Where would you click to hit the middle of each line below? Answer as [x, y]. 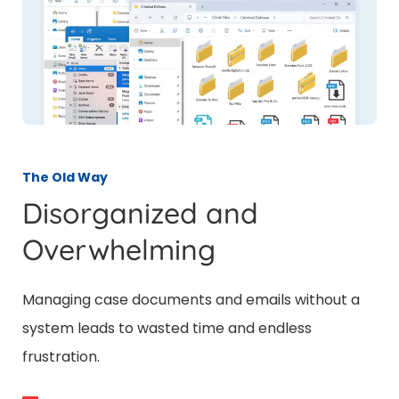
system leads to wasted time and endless [167, 329]
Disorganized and [140, 213]
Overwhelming [119, 250]
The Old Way [65, 178]
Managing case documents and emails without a [191, 300]
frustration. [61, 357]
